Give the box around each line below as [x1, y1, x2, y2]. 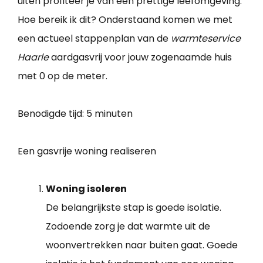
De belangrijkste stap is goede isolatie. [46, 200, 221, 214]
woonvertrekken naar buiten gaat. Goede [46, 238, 238, 252]
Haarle [18, 50, 49, 64]
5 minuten [86, 106, 133, 120]
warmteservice [171, 31, 241, 45]
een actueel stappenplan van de [18, 31, 171, 45]
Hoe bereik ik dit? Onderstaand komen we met [18, 12, 232, 26]
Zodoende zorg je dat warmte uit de [46, 219, 210, 233]
